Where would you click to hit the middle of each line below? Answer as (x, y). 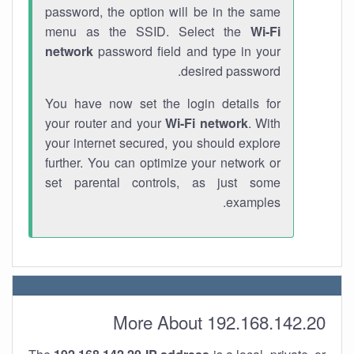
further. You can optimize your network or (163, 162)
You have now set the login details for (163, 103)
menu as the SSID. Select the (148, 31)
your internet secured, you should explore (163, 143)
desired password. (231, 71)
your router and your (105, 123)
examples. (253, 202)
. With (264, 123)
